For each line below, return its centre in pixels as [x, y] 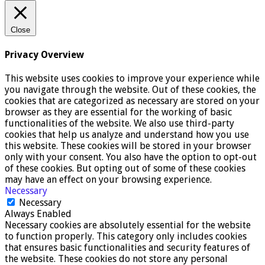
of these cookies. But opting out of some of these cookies [125, 168]
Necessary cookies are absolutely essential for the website [128, 225]
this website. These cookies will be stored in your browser [128, 146]
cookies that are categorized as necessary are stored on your [132, 101]
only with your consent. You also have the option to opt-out [131, 157]
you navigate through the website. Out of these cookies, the [130, 89]
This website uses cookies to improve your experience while [132, 78]
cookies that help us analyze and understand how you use [127, 134]
